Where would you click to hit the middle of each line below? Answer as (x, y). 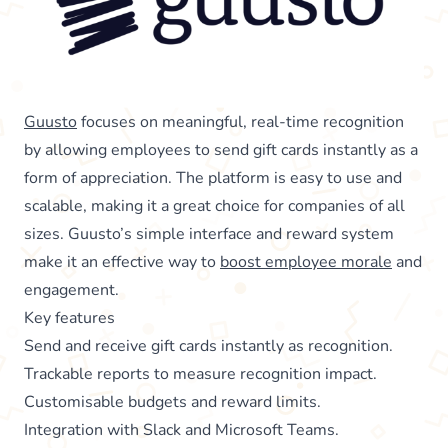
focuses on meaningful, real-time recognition (240, 121)
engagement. (71, 289)
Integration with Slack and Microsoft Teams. (181, 429)
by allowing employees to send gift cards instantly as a (221, 149)
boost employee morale (306, 261)
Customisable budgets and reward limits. (172, 401)
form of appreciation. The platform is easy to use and (213, 177)
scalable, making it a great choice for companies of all (214, 205)
